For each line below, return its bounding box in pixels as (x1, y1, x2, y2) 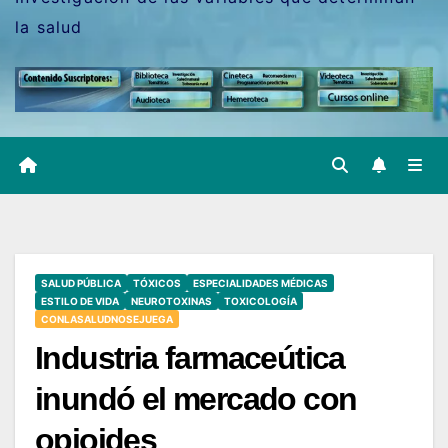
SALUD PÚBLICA (41, 276, 121, 289)
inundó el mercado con (35, 380, 357, 417)
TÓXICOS (133, 276, 181, 289)
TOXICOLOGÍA (224, 294, 297, 307)
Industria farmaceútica (35, 339, 345, 376)
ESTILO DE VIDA (41, 294, 119, 307)
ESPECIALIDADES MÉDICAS (193, 276, 328, 289)
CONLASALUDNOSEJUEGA (41, 312, 173, 325)
